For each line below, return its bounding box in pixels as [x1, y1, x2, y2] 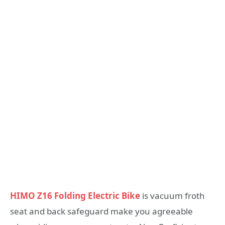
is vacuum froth [142, 189, 205, 201]
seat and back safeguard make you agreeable [10, 205, 193, 217]
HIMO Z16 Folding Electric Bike [10, 189, 140, 201]
